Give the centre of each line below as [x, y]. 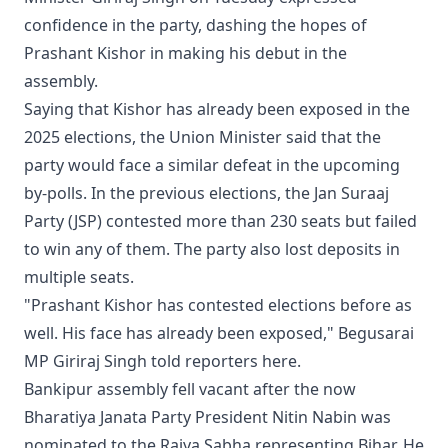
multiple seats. [79, 277]
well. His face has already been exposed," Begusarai [219, 333]
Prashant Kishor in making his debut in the [185, 53]
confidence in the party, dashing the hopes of [195, 25]
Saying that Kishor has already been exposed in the [217, 109]
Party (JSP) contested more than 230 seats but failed [220, 221]
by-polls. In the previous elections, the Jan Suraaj [206, 193]
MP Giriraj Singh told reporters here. [162, 361]
